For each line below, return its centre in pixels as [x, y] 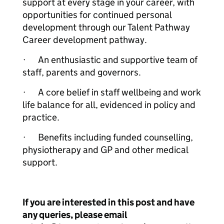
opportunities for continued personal [97, 15]
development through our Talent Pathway [106, 27]
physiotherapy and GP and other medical [105, 150]
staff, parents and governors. [82, 72]
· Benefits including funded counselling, [108, 137]
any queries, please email [75, 215]
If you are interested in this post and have [108, 202]
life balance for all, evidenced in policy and [109, 105]
